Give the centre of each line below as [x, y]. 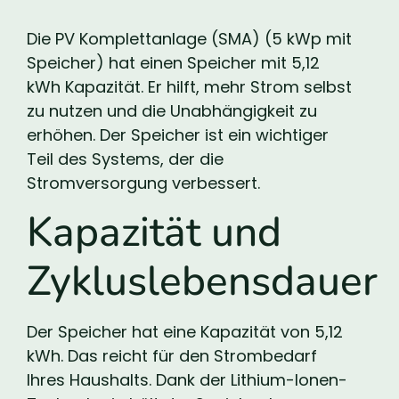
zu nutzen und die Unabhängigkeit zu [172, 110]
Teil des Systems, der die [125, 159]
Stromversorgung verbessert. [143, 183]
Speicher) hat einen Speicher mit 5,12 [173, 62]
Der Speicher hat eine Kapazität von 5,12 [185, 332]
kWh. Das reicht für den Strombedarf [172, 356]
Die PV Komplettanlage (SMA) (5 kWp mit [189, 38]
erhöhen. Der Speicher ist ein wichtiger [178, 134]
